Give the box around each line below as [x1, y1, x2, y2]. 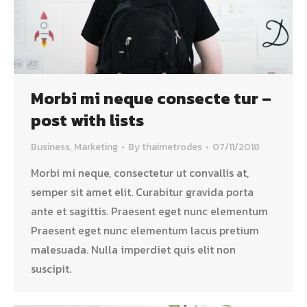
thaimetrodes [142, 139, 202, 154]
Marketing [74, 139, 118, 154]
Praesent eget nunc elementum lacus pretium [31, 221, 259, 238]
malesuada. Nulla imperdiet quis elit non [31, 241, 236, 258]
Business [31, 139, 70, 154]
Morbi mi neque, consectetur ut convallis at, [31, 164, 249, 181]
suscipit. [31, 260, 71, 277]
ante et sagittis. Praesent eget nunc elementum [31, 202, 268, 219]
